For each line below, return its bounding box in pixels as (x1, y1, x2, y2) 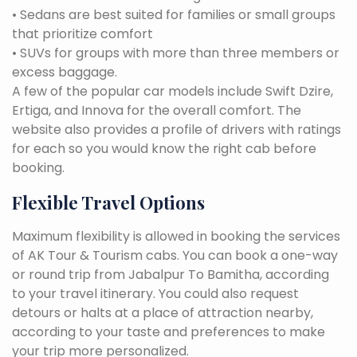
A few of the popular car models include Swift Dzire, (12, 81, 333, 100)
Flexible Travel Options (12, 190, 205, 214)
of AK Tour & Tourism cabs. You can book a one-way (12, 245, 338, 265)
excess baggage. (12, 62, 117, 81)
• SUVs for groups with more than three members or (12, 43, 339, 62)
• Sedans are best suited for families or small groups (12, 5, 335, 24)
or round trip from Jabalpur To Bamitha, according (12, 265, 329, 284)
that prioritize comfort (12, 24, 153, 43)
